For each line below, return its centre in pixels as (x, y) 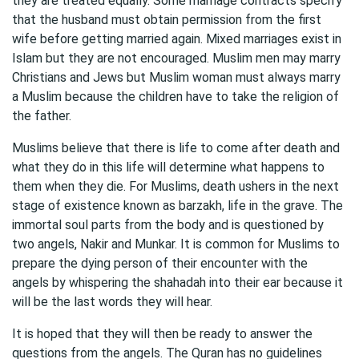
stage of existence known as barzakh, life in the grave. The (177, 206)
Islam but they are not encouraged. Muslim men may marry (176, 58)
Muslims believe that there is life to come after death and (176, 148)
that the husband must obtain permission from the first (167, 20)
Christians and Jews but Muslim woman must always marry (176, 77)
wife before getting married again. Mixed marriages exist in (177, 39)
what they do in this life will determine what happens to (168, 167)
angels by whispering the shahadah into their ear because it (177, 282)
